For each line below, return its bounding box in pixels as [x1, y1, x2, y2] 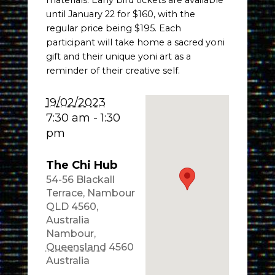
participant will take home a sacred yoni [45, 37, 225, 48]
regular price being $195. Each [45, 23, 181, 34]
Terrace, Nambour [45, 187, 135, 199]
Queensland [45, 241, 106, 254]
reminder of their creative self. [45, 65, 180, 77]
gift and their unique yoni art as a [45, 51, 191, 63]
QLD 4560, [45, 201, 98, 213]
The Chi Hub [45, 158, 117, 172]
